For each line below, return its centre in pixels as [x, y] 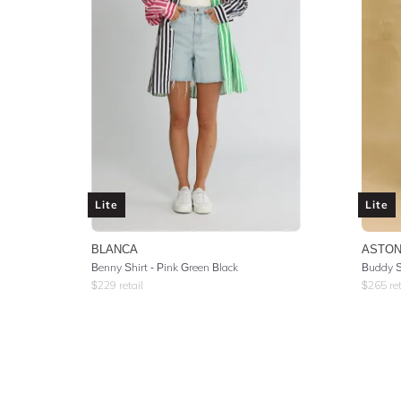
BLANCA [115, 248]
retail [130, 285]
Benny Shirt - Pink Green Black [165, 267]
